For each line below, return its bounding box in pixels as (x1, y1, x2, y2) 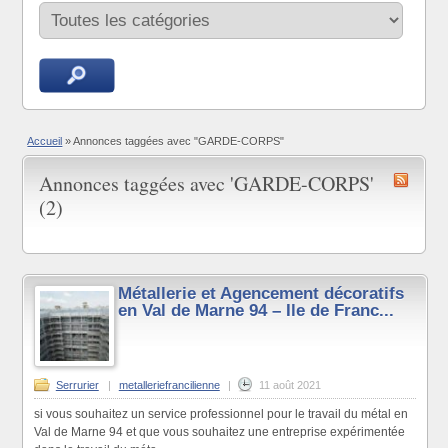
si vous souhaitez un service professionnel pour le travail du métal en (33, 406, 408, 421)
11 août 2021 (258, 378, 321, 391)
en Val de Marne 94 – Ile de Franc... (118, 301, 395, 321)
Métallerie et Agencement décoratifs (118, 284, 405, 304)
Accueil (27, 134, 63, 147)
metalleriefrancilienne (118, 378, 220, 391)
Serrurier (55, 378, 99, 391)
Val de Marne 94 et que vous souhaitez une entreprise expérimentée (33, 424, 405, 439)
